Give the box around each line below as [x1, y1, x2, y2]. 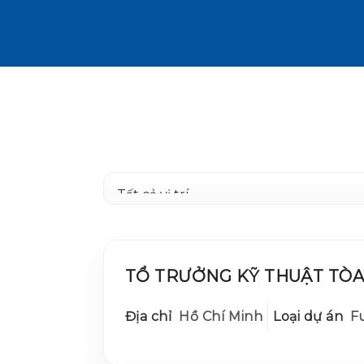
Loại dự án [273, 308, 343, 324]
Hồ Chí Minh [171, 308, 263, 324]
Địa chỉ [125, 308, 172, 324]
